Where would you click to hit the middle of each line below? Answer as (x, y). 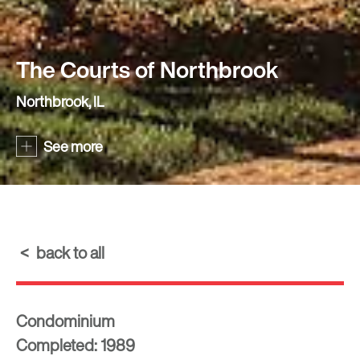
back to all (70, 253)
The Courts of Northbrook (147, 70)
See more (73, 146)
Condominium (65, 321)
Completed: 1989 (76, 346)
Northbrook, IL (60, 102)
